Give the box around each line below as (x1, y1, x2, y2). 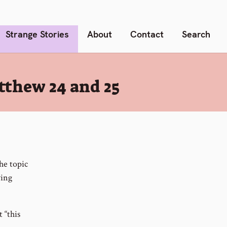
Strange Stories (6, 28, 69, 40)
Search (182, 28, 210, 40)
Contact (130, 28, 164, 40)
